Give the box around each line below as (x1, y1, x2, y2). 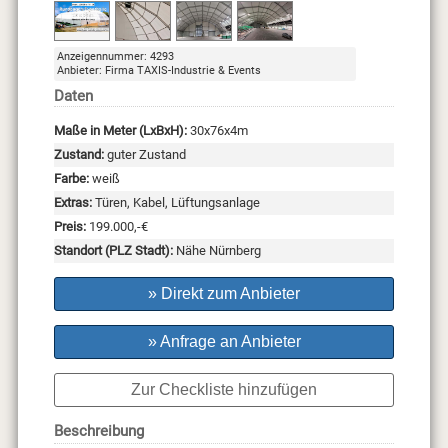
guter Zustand (103, 147, 186, 163)
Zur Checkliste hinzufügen (131, 381, 317, 399)
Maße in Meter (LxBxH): (53, 123, 187, 139)
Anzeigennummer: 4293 (56, 50, 174, 64)
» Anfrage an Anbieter (147, 333, 301, 351)
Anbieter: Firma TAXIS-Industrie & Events (56, 64, 261, 78)
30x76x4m (186, 123, 248, 139)
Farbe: (53, 171, 89, 187)
